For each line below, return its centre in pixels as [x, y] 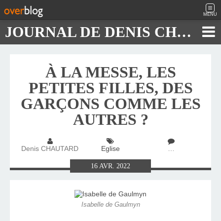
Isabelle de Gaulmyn [110, 205]
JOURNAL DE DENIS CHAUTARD [184, 32]
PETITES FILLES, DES [110, 88]
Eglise [110, 149]
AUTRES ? [110, 119]
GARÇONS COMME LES [110, 104]
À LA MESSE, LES [110, 72]
